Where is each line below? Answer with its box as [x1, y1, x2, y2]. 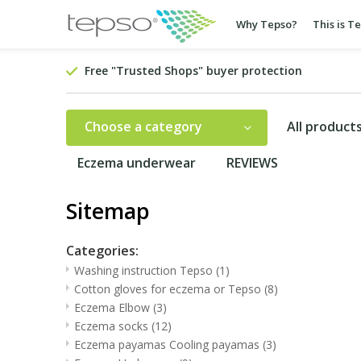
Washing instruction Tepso [74, 262, 216, 278]
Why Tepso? [236, 17, 297, 31]
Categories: [66, 241, 139, 259]
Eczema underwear [77, 154, 196, 172]
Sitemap [66, 195, 150, 226]
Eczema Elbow [74, 299, 153, 315]
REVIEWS [226, 154, 278, 172]
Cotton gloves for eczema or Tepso [74, 280, 264, 297]
